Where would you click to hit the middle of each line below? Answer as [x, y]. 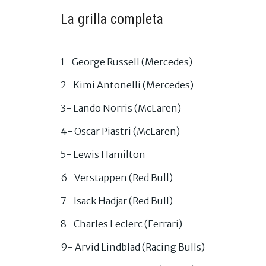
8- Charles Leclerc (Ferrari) [121, 224]
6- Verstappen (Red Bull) [117, 177]
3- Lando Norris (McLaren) [121, 108]
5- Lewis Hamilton [103, 154]
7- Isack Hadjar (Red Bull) [117, 200]
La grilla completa [112, 19]
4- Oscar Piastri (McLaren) [120, 131]
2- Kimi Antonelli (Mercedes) [127, 85]
